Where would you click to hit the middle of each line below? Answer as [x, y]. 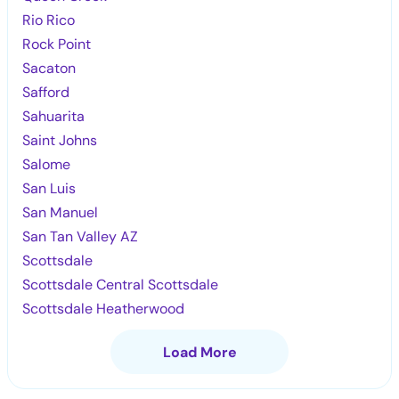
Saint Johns [60, 140]
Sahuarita [54, 116]
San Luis [49, 188]
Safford [46, 92]
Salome [47, 164]
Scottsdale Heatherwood [104, 308]
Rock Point [57, 44]
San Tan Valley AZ [81, 236]
